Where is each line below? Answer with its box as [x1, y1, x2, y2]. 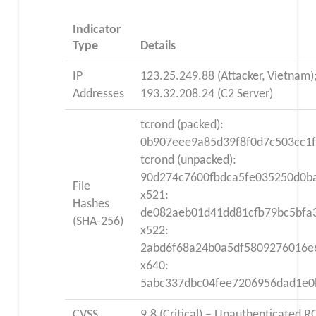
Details [140, 39, 176, 53]
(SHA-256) [73, 215, 124, 229]
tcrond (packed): [140, 119, 224, 132]
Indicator [73, 23, 121, 37]
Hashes [73, 197, 110, 211]
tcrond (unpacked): [140, 154, 237, 167]
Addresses [73, 87, 125, 101]
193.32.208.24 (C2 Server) [140, 87, 274, 101]
